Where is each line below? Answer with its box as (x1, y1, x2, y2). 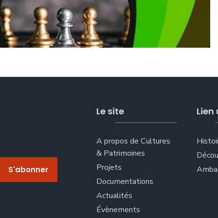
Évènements (96, 204, 141, 215)
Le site (96, 105, 125, 117)
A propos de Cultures (96, 135, 171, 146)
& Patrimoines (96, 147, 145, 159)
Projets (96, 162, 122, 173)
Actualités (96, 190, 133, 201)
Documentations (96, 176, 154, 187)
